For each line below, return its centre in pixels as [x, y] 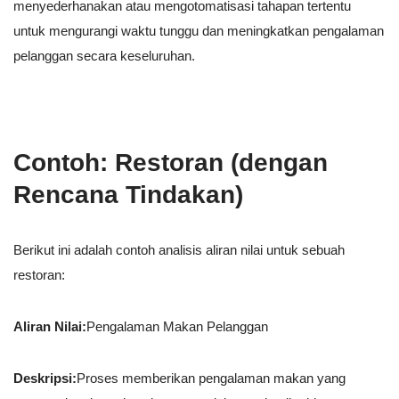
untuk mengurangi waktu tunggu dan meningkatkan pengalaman [199, 31]
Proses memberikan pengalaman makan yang [211, 379]
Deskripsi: [45, 379]
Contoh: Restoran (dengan [171, 163]
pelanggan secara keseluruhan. [104, 56]
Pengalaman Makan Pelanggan [177, 327]
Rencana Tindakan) [128, 195]
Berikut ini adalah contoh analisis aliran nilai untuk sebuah [179, 250]
